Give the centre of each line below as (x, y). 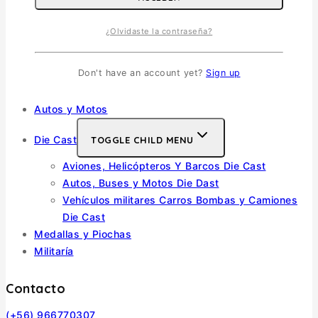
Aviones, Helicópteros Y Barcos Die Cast (164, 166)
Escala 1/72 (92, 41)
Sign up (223, 73)
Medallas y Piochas (83, 234)
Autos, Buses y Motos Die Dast (141, 183)
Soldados (57, 75)
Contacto (35, 289)
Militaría (54, 251)
